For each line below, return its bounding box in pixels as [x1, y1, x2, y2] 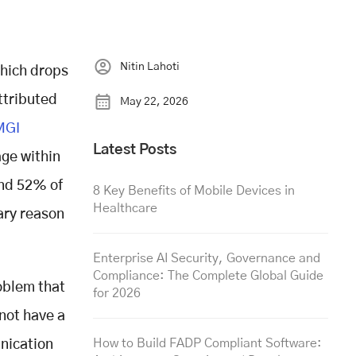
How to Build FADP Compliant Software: [93, 336, 322, 350]
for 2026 [93, 286, 141, 300]
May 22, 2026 [120, 95, 188, 107]
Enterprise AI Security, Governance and [93, 251, 320, 265]
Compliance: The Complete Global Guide [93, 269, 323, 282]
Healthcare [93, 201, 157, 215]
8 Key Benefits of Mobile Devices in [93, 184, 295, 197]
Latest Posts [93, 142, 176, 157]
